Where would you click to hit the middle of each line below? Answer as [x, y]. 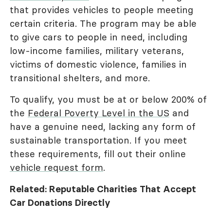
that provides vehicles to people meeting [101, 10]
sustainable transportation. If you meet [98, 140]
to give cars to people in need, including [99, 37]
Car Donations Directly [60, 202]
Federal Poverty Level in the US [99, 113]
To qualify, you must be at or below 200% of [108, 99]
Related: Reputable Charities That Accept [103, 189]
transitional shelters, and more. [80, 78]
